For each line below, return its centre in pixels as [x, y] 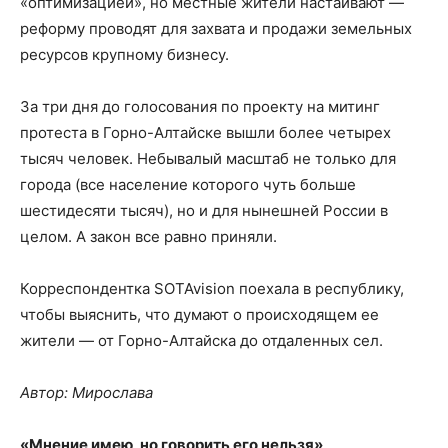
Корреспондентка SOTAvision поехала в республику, [212, 288]
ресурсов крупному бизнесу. [124, 54]
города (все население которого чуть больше [188, 184]
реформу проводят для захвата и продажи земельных [216, 28]
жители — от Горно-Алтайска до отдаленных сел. [201, 340]
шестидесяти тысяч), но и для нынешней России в [204, 210]
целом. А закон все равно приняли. [148, 236]
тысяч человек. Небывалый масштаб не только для [208, 158]
